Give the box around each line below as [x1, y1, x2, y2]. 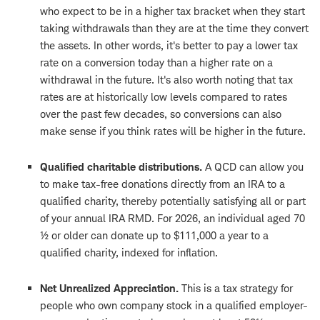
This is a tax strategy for [179, 281, 293, 296]
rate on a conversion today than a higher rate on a [40, 56, 273, 70]
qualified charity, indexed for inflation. [40, 246, 218, 260]
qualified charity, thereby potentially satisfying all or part [40, 194, 306, 209]
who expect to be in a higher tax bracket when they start [40, 4, 305, 19]
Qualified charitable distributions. [40, 160, 202, 174]
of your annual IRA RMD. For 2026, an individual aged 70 [40, 211, 305, 226]
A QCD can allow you [202, 160, 304, 174]
